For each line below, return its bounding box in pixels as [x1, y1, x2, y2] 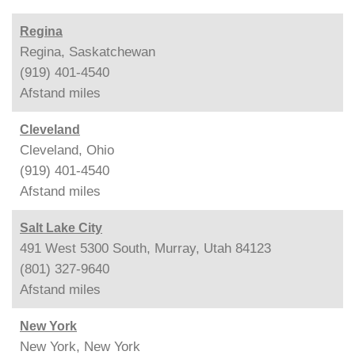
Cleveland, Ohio [20, 142, 114, 158]
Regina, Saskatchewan [20, 44, 155, 59]
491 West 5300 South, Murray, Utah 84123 [20, 240, 271, 256]
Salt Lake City [20, 220, 102, 235]
